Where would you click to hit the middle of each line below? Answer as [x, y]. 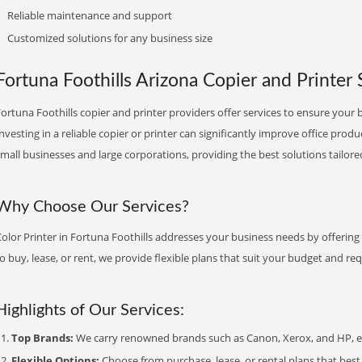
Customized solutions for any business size [110, 38]
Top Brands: [42, 338]
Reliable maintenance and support [90, 15]
